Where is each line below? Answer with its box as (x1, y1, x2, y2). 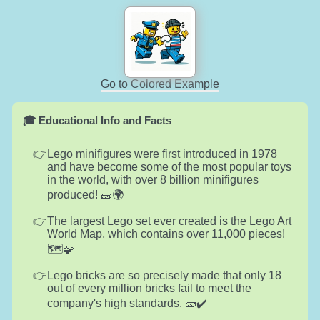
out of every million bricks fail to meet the (46, 281, 251, 294)
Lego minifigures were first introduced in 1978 (46, 147, 277, 160)
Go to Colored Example (101, 77, 219, 90)
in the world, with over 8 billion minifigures (46, 173, 259, 186)
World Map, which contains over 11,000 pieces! (46, 227, 285, 240)
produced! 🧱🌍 (46, 188, 124, 201)
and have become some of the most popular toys (46, 160, 291, 173)
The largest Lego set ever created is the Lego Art (46, 214, 291, 227)
